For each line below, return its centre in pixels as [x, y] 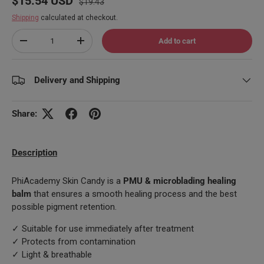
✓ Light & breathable [52, 254]
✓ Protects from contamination [74, 241]
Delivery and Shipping [77, 80]
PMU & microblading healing [180, 181]
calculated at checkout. [78, 17]
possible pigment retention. [64, 207]
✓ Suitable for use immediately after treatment [103, 228]
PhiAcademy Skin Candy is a [66, 181]
